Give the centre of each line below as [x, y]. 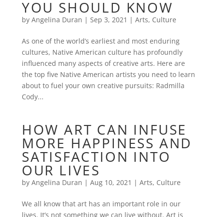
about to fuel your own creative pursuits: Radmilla [103, 85]
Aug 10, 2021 [111, 182]
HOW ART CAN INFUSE [104, 129]
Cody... [32, 97]
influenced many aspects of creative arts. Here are [103, 63]
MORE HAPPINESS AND [107, 143]
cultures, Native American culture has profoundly [102, 52]
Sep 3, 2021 [108, 20]
